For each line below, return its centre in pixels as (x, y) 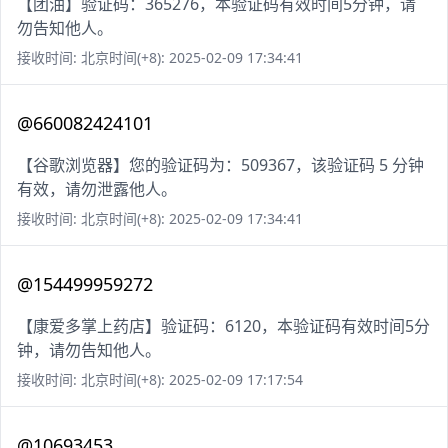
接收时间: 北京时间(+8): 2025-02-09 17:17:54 (160, 380)
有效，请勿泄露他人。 (97, 189)
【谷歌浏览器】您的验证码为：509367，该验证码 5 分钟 (220, 165)
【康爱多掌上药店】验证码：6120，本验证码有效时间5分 (223, 326)
